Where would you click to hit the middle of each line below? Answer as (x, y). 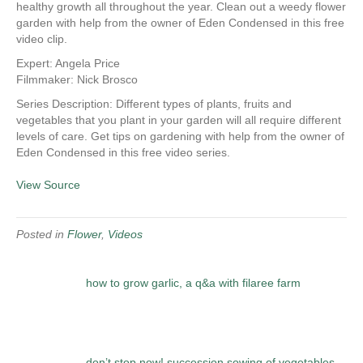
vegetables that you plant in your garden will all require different (179, 120)
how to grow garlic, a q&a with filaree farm (193, 283)
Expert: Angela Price (68, 63)
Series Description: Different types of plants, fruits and (154, 104)
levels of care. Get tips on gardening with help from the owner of (180, 136)
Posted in (42, 234)
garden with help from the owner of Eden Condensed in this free (180, 23)
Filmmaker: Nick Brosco (77, 79)
